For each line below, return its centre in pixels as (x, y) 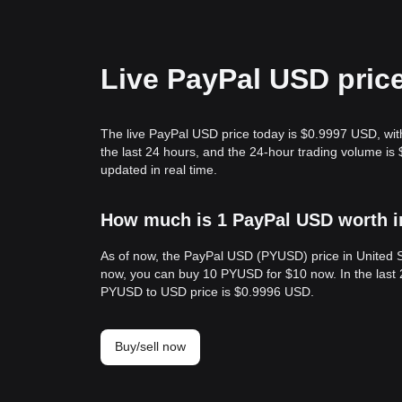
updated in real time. (159, 170)
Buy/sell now (150, 346)
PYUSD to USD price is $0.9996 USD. (207, 292)
